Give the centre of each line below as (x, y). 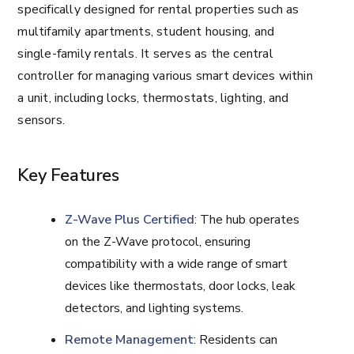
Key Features (68, 175)
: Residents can (236, 340)
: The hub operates (247, 220)
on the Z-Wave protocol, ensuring (158, 242)
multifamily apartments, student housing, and (146, 32)
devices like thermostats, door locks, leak (181, 286)
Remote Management (130, 340)
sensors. (41, 120)
